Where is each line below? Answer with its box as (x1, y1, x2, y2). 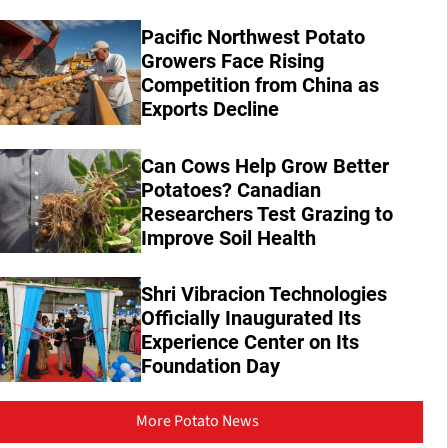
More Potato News (135, 409, 259, 432)
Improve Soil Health (141, 225, 317, 250)
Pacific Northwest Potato (141, 25, 366, 50)
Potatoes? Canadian (141, 177, 322, 202)
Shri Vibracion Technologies (141, 282, 388, 307)
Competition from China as (141, 73, 380, 98)
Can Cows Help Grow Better (141, 153, 390, 178)
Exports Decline (141, 97, 280, 122)
